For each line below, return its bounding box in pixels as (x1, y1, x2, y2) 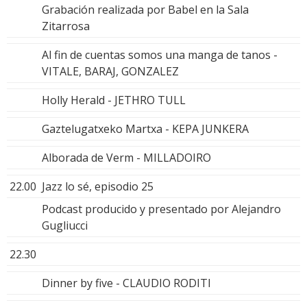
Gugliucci (42, 217, 88, 233)
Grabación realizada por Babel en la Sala (42, 1, 249, 17)
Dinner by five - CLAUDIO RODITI (42, 275, 211, 291)
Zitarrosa (42, 18, 90, 34)
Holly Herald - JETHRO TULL (42, 92, 186, 108)
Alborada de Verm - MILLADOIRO (42, 149, 211, 165)
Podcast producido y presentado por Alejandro (42, 201, 281, 217)
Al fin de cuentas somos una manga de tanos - (42, 47, 278, 62)
